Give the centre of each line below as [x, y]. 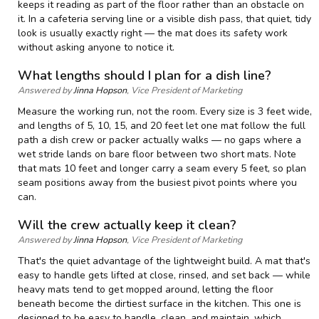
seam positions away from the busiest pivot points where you [157, 182]
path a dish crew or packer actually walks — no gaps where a [159, 140]
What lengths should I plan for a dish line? [145, 75]
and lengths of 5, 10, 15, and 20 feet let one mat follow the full [162, 125]
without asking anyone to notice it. [96, 47]
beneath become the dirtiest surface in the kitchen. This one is [159, 303]
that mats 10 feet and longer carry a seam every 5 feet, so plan [162, 168]
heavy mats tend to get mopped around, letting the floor [146, 289]
